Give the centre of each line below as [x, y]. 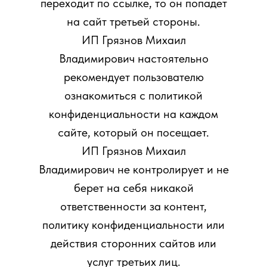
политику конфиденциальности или [133, 225]
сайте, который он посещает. [133, 132]
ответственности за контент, [133, 206]
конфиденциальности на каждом [133, 114]
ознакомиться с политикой [133, 95]
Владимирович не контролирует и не [133, 169]
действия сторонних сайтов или [133, 243]
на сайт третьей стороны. [133, 21]
